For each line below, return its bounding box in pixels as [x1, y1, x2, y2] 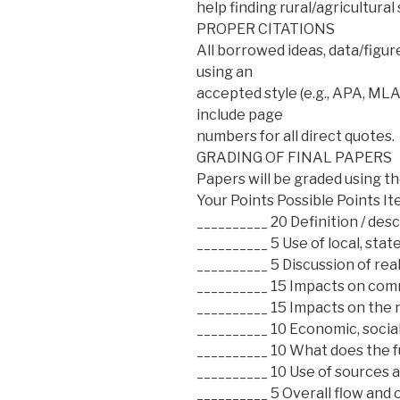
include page [196, 105, 283, 123]
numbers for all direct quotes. [196, 127, 395, 145]
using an [196, 62, 253, 80]
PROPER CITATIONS [196, 20, 335, 37]
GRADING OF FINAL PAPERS [196, 148, 392, 166]
